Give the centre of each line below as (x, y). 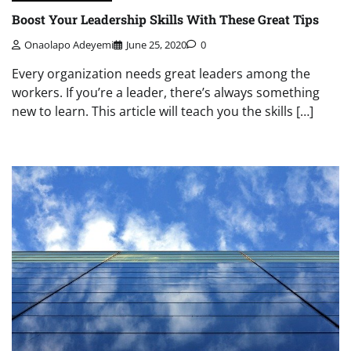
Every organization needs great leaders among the (161, 74)
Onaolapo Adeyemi (69, 45)
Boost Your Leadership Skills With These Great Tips (165, 19)
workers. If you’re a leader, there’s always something (166, 93)
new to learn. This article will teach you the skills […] (163, 112)
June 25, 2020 (156, 45)
